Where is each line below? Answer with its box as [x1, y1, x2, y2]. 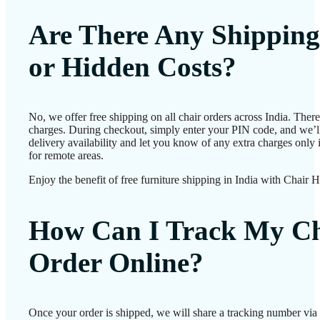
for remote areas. [29, 149, 104, 161]
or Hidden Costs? [29, 51, 236, 82]
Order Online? [29, 246, 204, 278]
